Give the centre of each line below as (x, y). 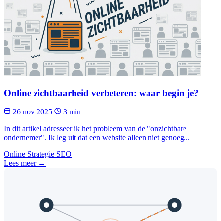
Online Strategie (29, 154)
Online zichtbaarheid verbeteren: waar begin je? (101, 93)
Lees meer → (25, 163)
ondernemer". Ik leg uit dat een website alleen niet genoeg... (97, 138)
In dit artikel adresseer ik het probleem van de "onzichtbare (95, 129)
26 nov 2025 (33, 112)
